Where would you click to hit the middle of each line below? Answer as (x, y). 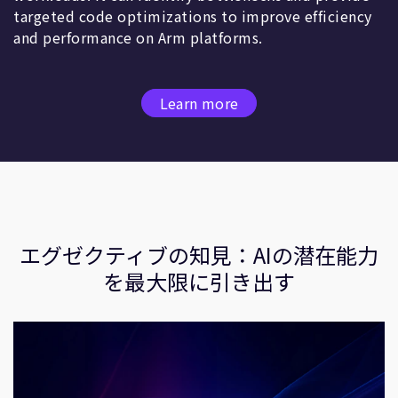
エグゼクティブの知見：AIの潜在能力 (199, 254)
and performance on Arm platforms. (138, 37)
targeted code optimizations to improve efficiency (193, 16)
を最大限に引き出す (199, 281)
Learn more (199, 103)
